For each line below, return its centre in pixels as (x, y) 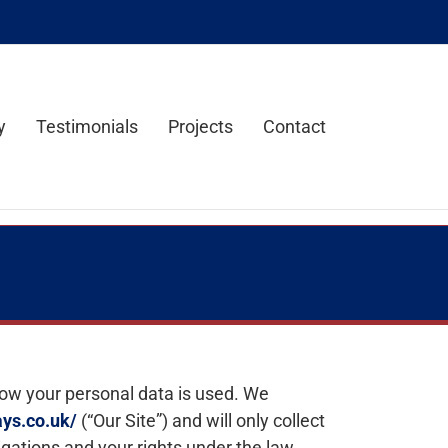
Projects (200, 126)
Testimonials (87, 126)
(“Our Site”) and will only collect (201, 420)
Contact (294, 126)
